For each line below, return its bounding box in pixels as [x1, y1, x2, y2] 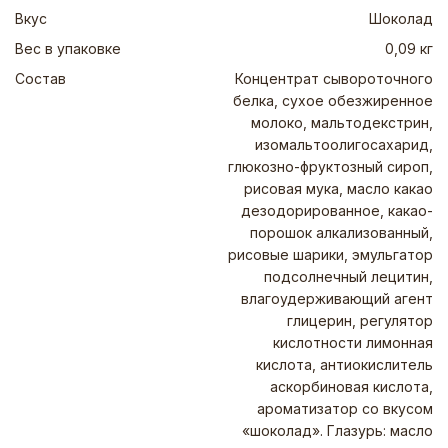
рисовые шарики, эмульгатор [228, 246, 433, 263]
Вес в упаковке [15, 40, 121, 57]
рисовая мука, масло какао [244, 180, 433, 197]
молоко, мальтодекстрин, [251, 114, 433, 131]
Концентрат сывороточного [235, 70, 433, 87]
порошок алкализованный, [250, 224, 433, 241]
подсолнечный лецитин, [264, 268, 433, 285]
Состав [15, 70, 66, 87]
